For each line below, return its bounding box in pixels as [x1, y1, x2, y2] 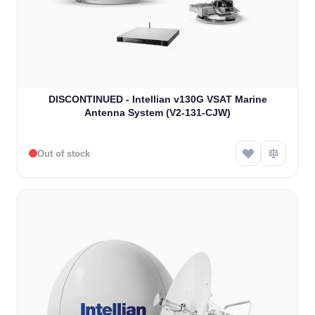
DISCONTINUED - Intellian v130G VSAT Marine [48, 94, 267, 105]
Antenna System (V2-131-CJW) [84, 107, 231, 119]
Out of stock [37, 148, 90, 159]
